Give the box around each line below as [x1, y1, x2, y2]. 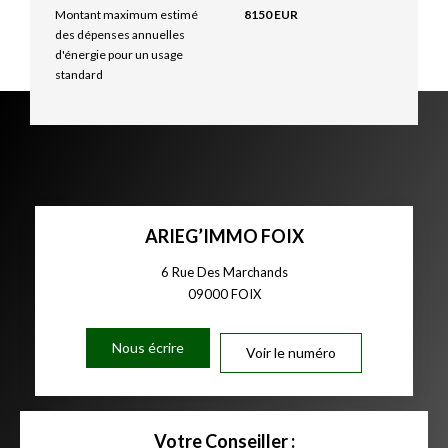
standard [55, 67, 103, 82]
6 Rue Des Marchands [160, 264, 288, 280]
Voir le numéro [246, 344, 336, 361]
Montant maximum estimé [55, 7, 198, 22]
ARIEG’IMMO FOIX [144, 225, 304, 247]
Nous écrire [112, 339, 184, 356]
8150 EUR [244, 7, 298, 22]
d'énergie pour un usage [55, 47, 183, 62]
